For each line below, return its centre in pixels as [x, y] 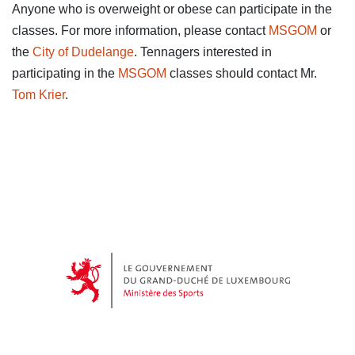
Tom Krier [38, 95]
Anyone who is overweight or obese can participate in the [172, 9]
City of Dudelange [83, 52]
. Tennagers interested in [203, 52]
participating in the [65, 73]
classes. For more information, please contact [140, 31]
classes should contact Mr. [242, 73]
